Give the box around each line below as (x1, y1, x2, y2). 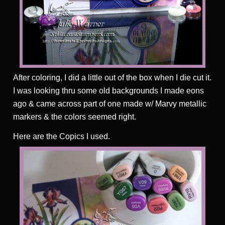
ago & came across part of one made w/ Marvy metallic (13, 99, 206, 108)
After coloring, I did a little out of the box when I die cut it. (13, 73, 211, 82)
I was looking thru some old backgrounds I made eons (13, 86, 204, 95)
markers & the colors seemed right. (13, 113, 136, 122)
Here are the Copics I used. (13, 132, 110, 141)
